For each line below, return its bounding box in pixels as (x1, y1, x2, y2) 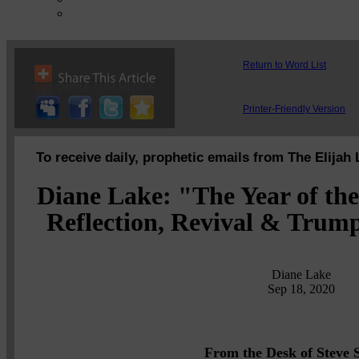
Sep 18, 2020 (267, 281, 335, 296)
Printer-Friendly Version (243, 103, 345, 115)
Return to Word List (243, 59, 326, 71)
